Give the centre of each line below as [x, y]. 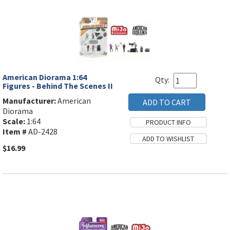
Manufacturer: [29, 100]
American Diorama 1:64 [45, 77]
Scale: [14, 121]
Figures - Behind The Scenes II [58, 85]
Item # [15, 131]
